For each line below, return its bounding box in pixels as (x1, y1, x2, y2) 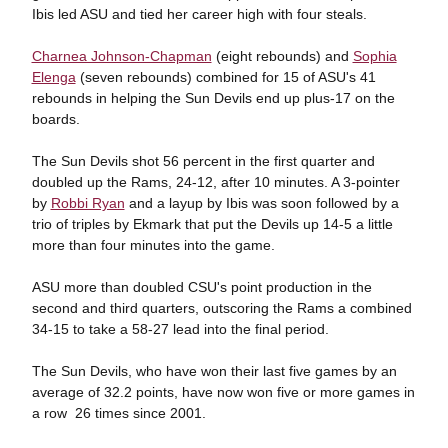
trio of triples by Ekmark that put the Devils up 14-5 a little (31, 215, 393, 232)
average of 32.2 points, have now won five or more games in (31, 383, 415, 400)
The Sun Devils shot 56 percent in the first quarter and (31, 152, 375, 169)
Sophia (352, 47, 397, 64)
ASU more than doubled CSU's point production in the (31, 278, 372, 295)
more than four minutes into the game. (31, 236, 279, 253)
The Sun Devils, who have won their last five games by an (31, 362, 397, 379)
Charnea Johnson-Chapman (31, 47, 212, 64)
